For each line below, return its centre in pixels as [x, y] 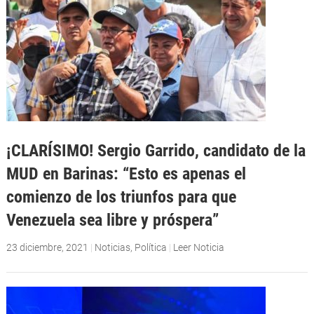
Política [150, 247]
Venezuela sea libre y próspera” [112, 220]
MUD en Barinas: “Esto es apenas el [126, 174]
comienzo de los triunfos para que [121, 197]
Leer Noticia [198, 247]
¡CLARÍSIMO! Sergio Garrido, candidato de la [156, 151]
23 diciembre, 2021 [47, 247]
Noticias [112, 247]
